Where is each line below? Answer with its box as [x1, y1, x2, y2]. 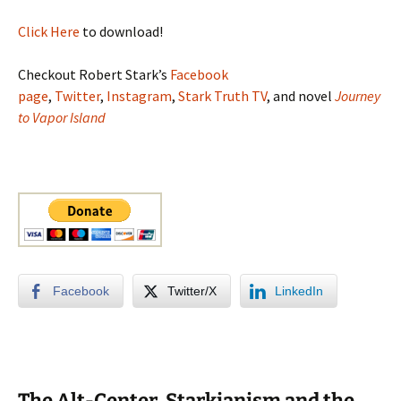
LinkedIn [275, 283, 323, 298]
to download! [80, 21, 163, 40]
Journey [335, 86, 380, 105]
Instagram [107, 86, 172, 105]
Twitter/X [167, 283, 217, 298]
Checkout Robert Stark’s [18, 64, 170, 83]
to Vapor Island [18, 107, 106, 126]
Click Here [18, 21, 80, 40]
